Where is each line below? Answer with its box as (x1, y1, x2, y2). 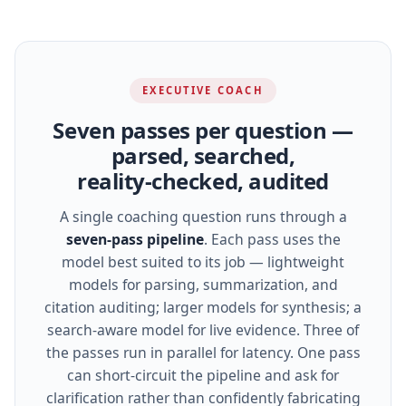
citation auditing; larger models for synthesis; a (44, 297, 362, 318)
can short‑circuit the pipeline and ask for (67, 365, 339, 386)
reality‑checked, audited (77, 165, 329, 196)
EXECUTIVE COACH (142, 83, 264, 98)
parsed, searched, (111, 140, 295, 170)
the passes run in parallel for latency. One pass (45, 343, 361, 363)
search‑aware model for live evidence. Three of (47, 320, 359, 341)
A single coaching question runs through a (59, 207, 347, 227)
